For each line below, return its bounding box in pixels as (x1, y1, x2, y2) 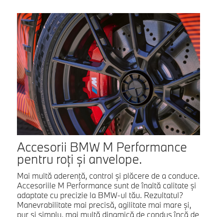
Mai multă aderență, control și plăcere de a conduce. (17, 170, 200, 181)
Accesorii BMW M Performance (17, 138, 187, 155)
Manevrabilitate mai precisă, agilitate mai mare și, (17, 199, 191, 210)
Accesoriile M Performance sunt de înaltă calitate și (17, 180, 196, 190)
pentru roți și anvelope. (17, 150, 142, 167)
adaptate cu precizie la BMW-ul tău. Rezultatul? (17, 189, 183, 200)
